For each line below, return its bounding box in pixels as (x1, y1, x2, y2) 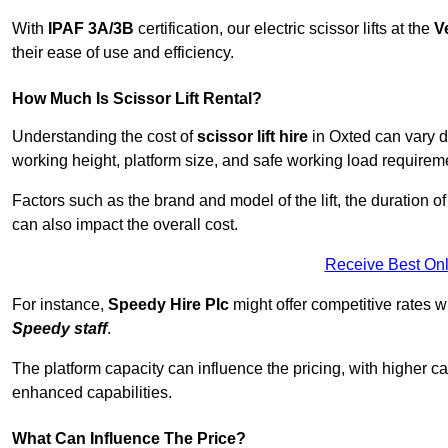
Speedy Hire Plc (108, 296, 229, 314)
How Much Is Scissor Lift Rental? (12, 90, 262, 108)
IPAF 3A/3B (48, 20, 134, 38)
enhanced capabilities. (12, 384, 172, 402)
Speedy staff (12, 320, 107, 338)
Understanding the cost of (12, 128, 197, 146)
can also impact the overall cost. (12, 216, 238, 234)
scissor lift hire (197, 128, 308, 146)
